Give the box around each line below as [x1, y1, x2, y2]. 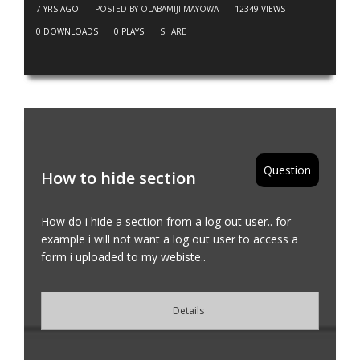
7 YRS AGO [36, 3, 79, 14]
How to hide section [41, 167, 196, 189]
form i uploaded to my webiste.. [41, 249, 206, 264]
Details [173, 304, 207, 317]
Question [264, 162, 311, 178]
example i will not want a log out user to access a [41, 231, 298, 247]
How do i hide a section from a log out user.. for [41, 214, 291, 229]
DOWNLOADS [43, 26, 98, 37]
